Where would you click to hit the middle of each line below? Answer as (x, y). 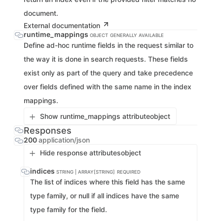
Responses (48, 130)
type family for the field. (69, 209)
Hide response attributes (80, 153)
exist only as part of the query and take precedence (108, 73)
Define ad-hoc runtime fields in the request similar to (109, 45)
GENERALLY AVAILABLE (137, 35)
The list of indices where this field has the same (108, 182)
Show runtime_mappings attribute (95, 116)
